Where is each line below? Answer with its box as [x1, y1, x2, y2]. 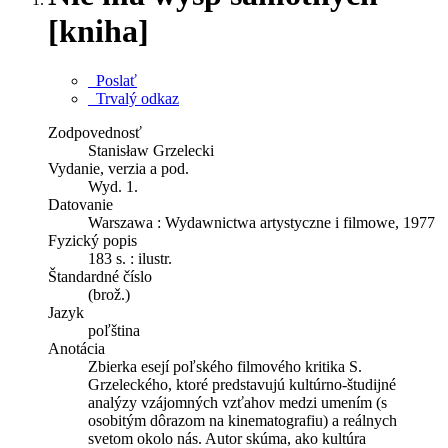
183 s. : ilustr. [88, 249, 172, 267]
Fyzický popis [48, 231, 137, 249]
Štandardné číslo [48, 267, 152, 285]
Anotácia [48, 339, 105, 357]
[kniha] [48, 13, 149, 50]
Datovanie [48, 195, 113, 213]
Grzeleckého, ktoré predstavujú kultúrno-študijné [88, 375, 396, 393]
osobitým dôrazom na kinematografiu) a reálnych [88, 411, 397, 429]
